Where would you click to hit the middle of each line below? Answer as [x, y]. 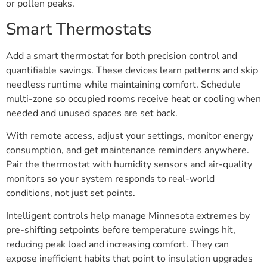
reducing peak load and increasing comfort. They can [117, 245]
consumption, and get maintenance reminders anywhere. [128, 150]
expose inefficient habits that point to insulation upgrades [129, 259]
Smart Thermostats [79, 29]
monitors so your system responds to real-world [110, 179]
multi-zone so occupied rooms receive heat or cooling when [133, 99]
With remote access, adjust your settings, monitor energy [130, 136]
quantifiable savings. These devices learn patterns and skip [132, 70]
